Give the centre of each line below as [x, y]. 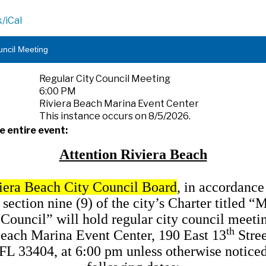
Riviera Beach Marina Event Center [119, 104]
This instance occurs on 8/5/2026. [115, 116]
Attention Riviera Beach [133, 154]
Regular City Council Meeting [105, 79]
